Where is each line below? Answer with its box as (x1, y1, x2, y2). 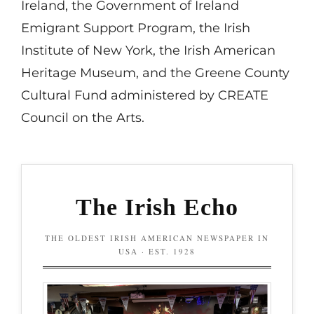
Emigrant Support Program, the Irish (20, 20, 250, 36)
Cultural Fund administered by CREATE (20, 87, 268, 103)
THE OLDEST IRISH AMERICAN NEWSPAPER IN (45, 232, 269, 243)
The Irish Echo (76, 193, 238, 220)
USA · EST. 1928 (118, 245, 196, 257)
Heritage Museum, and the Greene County (20, 64, 289, 81)
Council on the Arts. (20, 109, 144, 125)
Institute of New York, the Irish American (20, 42, 275, 58)
